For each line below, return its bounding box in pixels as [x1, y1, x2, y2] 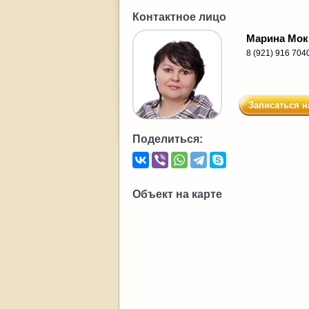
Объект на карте [132, 188, 222, 200]
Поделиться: [132, 133, 203, 145]
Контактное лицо [132, 11, 226, 23]
